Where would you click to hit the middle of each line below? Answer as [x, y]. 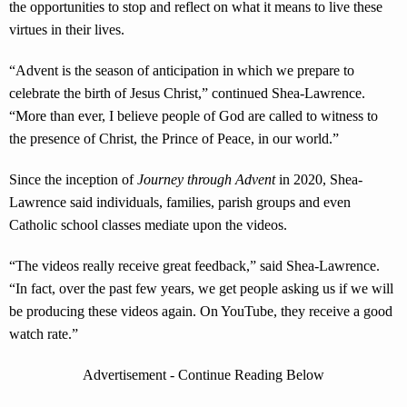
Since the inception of [73, 179]
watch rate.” [44, 334]
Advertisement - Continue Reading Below [203, 375]
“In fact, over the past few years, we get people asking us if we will [201, 288]
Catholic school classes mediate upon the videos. [148, 225]
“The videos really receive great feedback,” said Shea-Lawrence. [194, 266]
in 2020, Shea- [319, 179]
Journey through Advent [206, 179]
